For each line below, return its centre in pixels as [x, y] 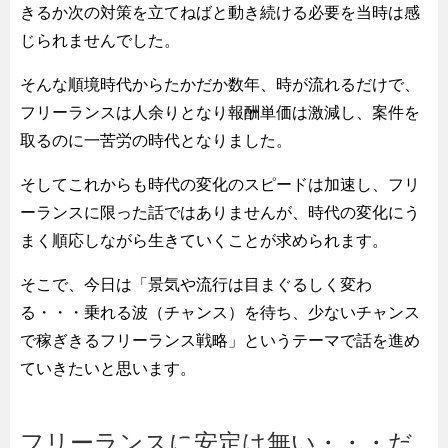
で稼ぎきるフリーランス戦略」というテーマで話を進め [220, 340]
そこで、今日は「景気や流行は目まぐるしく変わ [196, 284]
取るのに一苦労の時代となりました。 [156, 140]
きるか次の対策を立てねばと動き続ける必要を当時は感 [220, 12]
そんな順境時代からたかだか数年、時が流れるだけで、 [220, 84]
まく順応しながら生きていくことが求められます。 [204, 240]
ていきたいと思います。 [108, 368]
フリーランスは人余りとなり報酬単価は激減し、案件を [220, 112]
